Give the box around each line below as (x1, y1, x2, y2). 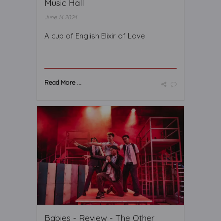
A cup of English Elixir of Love (44, 31, 145, 40)
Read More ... (44, 78, 81, 86)
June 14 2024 (44, 13, 77, 21)
